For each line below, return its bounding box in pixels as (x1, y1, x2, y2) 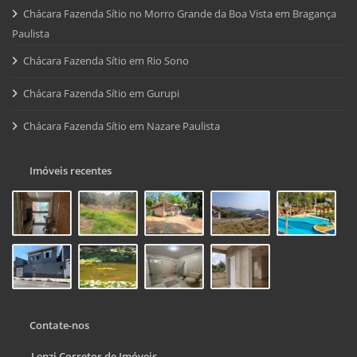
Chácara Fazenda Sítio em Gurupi (23, 85, 179, 100)
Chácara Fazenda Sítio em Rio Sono (23, 53, 189, 68)
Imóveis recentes (25, 163, 112, 178)
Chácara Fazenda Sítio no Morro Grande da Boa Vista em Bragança (23, 6, 336, 21)
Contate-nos (25, 318, 90, 333)
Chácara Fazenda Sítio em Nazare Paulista (23, 118, 220, 133)
